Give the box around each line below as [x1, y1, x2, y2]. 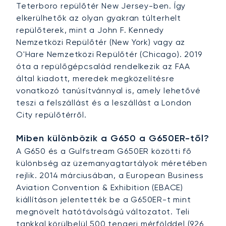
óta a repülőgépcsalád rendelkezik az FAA [16, 62, 190, 72]
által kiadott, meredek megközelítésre [16, 74, 175, 84]
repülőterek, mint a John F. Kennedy [16, 25, 164, 35]
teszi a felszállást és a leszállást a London [16, 98, 192, 108]
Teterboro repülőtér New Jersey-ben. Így [16, 1, 186, 11]
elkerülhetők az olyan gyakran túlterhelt [16, 13, 181, 23]
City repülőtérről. [16, 110, 87, 120]
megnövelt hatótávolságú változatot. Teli [16, 207, 190, 217]
